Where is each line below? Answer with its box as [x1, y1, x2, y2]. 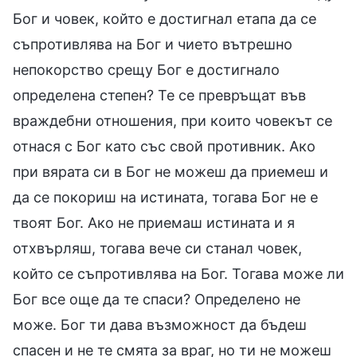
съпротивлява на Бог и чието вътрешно [13, 35, 292, 53]
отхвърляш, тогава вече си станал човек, [13, 239, 302, 257]
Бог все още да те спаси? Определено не [13, 290, 300, 308]
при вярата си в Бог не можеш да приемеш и [13, 163, 328, 180]
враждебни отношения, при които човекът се [13, 112, 332, 129]
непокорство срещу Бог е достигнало [13, 61, 280, 78]
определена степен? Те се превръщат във [13, 86, 306, 104]
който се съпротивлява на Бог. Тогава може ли [13, 265, 344, 282]
